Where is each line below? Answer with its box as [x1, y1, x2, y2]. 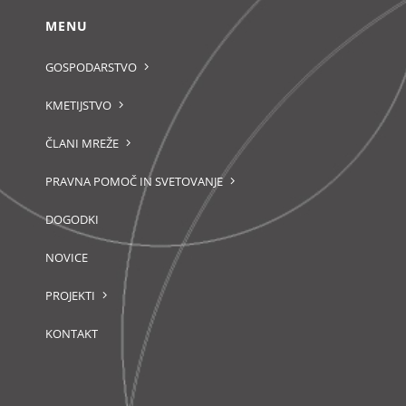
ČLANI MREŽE [44, 134, 119, 151]
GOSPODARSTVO [44, 58, 137, 75]
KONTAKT [44, 324, 98, 342]
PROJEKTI [44, 286, 95, 304]
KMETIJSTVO [44, 96, 111, 113]
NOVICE [44, 248, 88, 266]
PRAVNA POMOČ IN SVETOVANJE [44, 172, 223, 189]
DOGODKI [44, 210, 99, 227]
